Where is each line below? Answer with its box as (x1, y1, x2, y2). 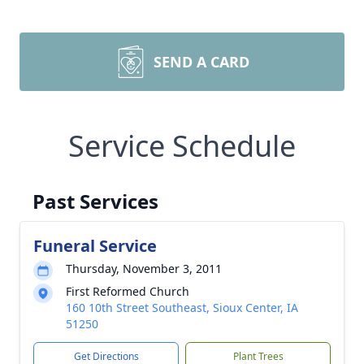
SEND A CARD (154, 52, 249, 71)
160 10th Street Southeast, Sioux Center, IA (66, 300, 298, 315)
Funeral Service (33, 235, 157, 257)
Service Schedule (68, 126, 296, 166)
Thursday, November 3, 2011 (66, 261, 222, 276)
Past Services (32, 188, 158, 214)
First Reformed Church (66, 284, 189, 299)
